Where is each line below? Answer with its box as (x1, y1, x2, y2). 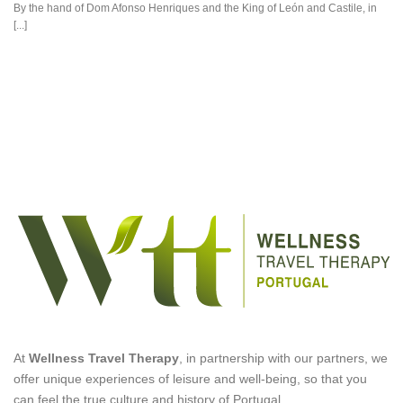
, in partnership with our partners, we (179, 351, 388, 366)
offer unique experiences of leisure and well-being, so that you (13, 372, 367, 387)
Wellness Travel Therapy (29, 351, 179, 366)
